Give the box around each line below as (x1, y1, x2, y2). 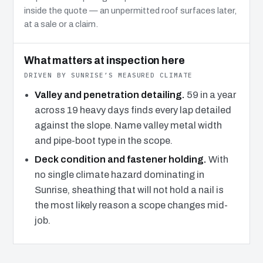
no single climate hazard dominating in (34, 169, 204, 180)
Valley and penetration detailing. (34, 89, 185, 100)
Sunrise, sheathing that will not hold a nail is (34, 184, 224, 195)
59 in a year (184, 89, 236, 100)
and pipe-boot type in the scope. (34, 135, 173, 146)
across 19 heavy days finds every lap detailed (34, 104, 231, 115)
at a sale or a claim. (24, 19, 98, 29)
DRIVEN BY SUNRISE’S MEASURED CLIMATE (24, 70, 193, 79)
